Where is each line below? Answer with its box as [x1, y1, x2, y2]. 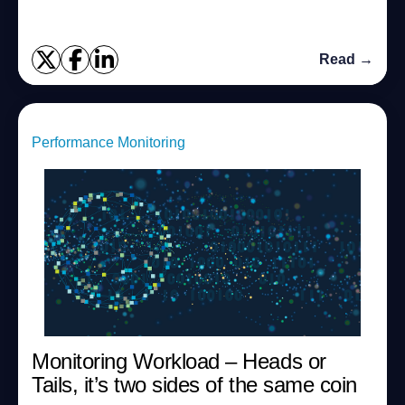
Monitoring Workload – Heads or [32, 349, 326, 373]
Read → [319, 52, 373, 67]
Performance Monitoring [32, 135, 185, 150]
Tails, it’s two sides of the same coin [32, 372, 357, 397]
